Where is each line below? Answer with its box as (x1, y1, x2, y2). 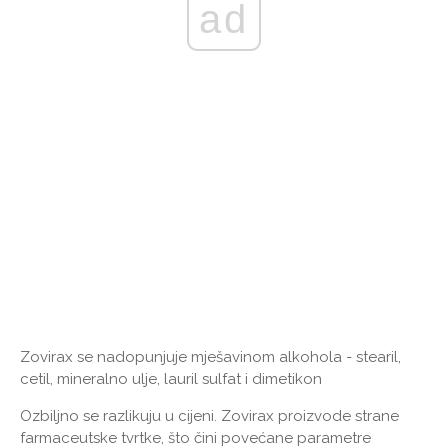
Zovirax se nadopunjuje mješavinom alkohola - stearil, (20, 348, 401, 367)
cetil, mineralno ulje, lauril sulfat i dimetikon (20, 370, 322, 389)
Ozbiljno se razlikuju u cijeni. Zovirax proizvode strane (20, 407, 399, 426)
